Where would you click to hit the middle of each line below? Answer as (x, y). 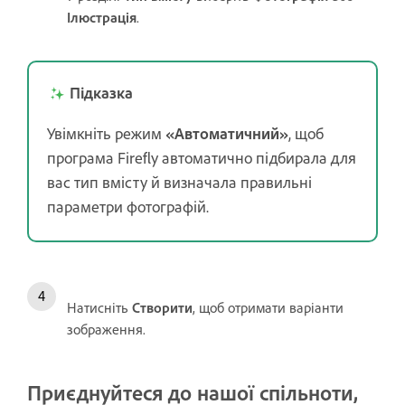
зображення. (106, 329)
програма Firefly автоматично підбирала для (202, 157)
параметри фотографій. (128, 206)
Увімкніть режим (106, 132)
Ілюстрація (102, 17)
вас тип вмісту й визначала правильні (179, 181)
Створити (162, 307)
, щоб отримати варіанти (268, 307)
